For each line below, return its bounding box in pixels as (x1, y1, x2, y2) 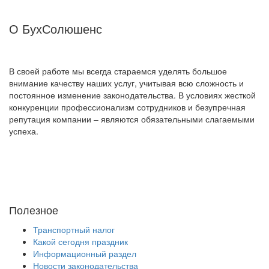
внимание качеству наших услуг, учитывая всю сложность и (9, 77, 244, 89)
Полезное (9, 202, 58, 218)
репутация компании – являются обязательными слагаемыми (9, 113, 255, 125)
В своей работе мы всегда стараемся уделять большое (9, 65, 227, 77)
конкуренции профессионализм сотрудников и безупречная (9, 101, 246, 113)
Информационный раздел (33, 247, 136, 260)
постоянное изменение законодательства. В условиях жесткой (9, 89, 256, 101)
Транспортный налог (33, 223, 115, 236)
